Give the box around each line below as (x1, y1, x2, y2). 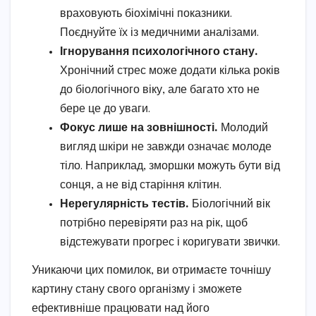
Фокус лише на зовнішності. (60, 122, 218, 135)
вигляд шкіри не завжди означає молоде (60, 141, 272, 154)
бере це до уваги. (60, 103, 150, 116)
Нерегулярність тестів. (60, 198, 189, 211)
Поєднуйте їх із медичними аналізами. (60, 27, 259, 39)
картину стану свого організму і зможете (32, 284, 242, 296)
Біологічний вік (189, 198, 270, 211)
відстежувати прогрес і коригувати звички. (60, 236, 280, 249)
